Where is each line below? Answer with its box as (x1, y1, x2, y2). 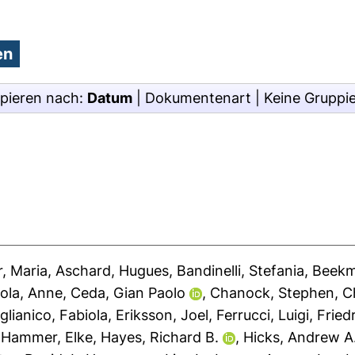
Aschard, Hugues (55, 262, 170, 279)
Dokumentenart (145, 90, 251, 106)
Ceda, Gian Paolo (71, 284, 186, 301)
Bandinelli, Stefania (177, 262, 305, 279)
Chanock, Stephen (210, 284, 335, 301)
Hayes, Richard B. (101, 329, 219, 345)
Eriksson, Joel (116, 307, 209, 323)
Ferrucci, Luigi (216, 307, 310, 323)
